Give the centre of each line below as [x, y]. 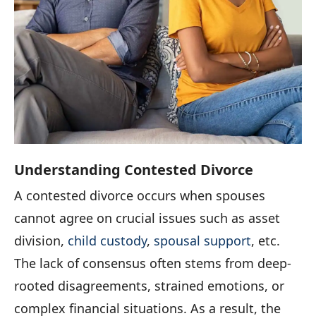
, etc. [266, 241]
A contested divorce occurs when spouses [140, 196]
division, [41, 241]
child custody [107, 241]
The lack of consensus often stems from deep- [153, 263]
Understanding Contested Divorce [134, 170]
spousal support [202, 241]
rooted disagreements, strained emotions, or [149, 286]
